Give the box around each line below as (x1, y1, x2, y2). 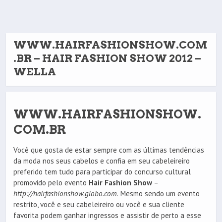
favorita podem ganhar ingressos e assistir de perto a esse (13, 211, 201, 221)
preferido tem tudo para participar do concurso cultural (13, 167, 191, 177)
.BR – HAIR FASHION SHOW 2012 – (13, 52, 201, 64)
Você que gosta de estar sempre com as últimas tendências (13, 145, 204, 155)
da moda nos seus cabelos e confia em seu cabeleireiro (13, 156, 190, 166)
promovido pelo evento (13, 178, 89, 188)
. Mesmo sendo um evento (117, 189, 200, 199)
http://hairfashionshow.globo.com (13, 189, 117, 199)
